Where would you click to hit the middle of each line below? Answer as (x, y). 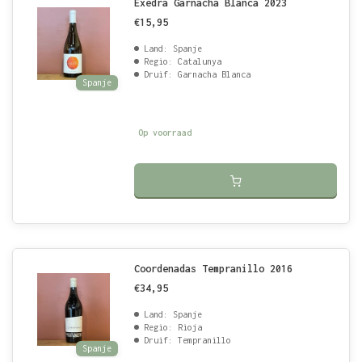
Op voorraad (165, 133)
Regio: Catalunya (183, 61)
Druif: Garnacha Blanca (197, 74)
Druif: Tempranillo (187, 340)
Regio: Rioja (173, 327)
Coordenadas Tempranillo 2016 (213, 269)
